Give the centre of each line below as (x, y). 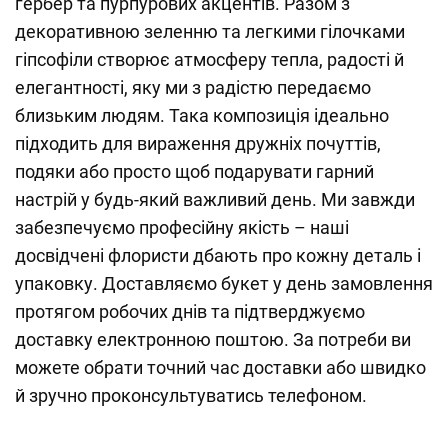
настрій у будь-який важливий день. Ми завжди (215, 199)
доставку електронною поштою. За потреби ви (213, 339)
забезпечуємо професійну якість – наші (182, 227)
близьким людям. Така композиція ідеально (202, 115)
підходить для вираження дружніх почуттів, (198, 143)
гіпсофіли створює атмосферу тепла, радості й (209, 59)
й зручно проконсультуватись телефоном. (191, 395)
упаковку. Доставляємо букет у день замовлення (224, 283)
